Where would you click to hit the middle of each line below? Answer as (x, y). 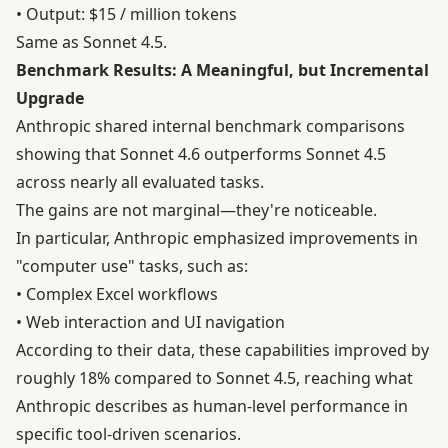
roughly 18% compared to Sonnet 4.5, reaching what (214, 378)
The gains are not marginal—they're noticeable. (196, 210)
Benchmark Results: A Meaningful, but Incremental (222, 70)
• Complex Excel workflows (117, 294)
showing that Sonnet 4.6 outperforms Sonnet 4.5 (201, 154)
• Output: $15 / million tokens (126, 14)
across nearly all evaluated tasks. (140, 182)
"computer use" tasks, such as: (132, 266)
